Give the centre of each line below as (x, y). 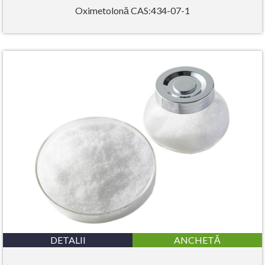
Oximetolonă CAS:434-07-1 (132, 11)
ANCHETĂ (197, 240)
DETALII (68, 240)
